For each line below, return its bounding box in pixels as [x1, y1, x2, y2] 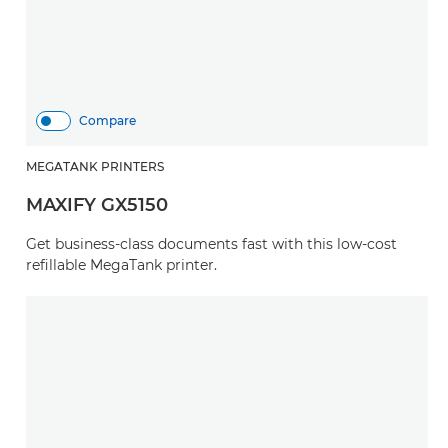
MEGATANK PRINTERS [26, 159, 164, 174]
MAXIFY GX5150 [26, 194, 168, 216]
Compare [79, 113, 136, 128]
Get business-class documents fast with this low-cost [26, 235, 397, 253]
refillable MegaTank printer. [26, 256, 217, 274]
